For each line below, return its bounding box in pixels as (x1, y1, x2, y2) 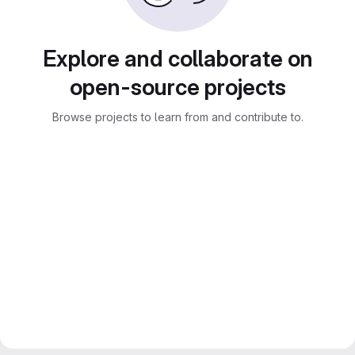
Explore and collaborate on (42, 45, 313, 72)
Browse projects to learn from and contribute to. (52, 110, 303, 124)
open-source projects (69, 74, 286, 101)
